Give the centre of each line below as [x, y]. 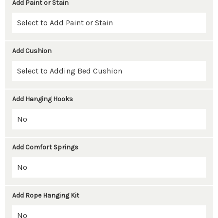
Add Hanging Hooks [43, 99]
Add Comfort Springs [45, 147]
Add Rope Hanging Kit [46, 195]
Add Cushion [32, 51]
